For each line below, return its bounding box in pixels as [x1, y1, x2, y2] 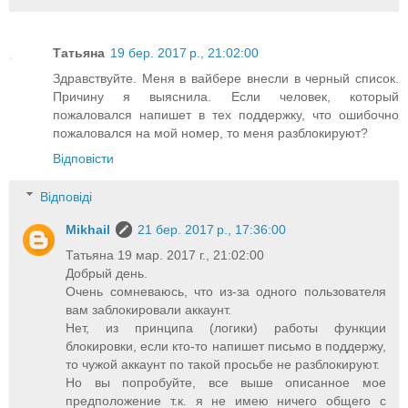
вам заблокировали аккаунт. [66, 301, 232, 317]
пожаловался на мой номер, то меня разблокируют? [53, 126, 368, 141]
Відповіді [40, 189, 93, 204]
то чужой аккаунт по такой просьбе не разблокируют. [66, 356, 381, 372]
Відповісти [53, 151, 114, 167]
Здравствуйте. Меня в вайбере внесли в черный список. [53, 71, 399, 87]
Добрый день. [66, 265, 148, 280]
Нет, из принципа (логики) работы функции [66, 320, 386, 335]
